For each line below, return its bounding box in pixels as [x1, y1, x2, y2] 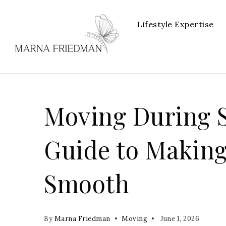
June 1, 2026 [158, 214, 199, 223]
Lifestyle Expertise [137, 19, 214, 29]
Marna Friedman [54, 214, 110, 223]
